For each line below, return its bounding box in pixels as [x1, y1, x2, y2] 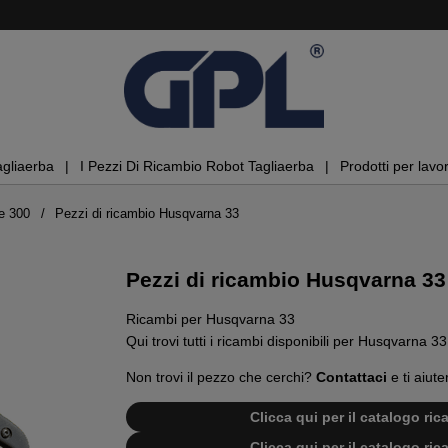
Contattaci [316, 369, 387, 386]
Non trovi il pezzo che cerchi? [126, 369, 316, 386]
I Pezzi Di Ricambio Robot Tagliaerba [79, 158, 314, 175]
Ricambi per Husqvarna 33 [126, 311, 295, 328]
